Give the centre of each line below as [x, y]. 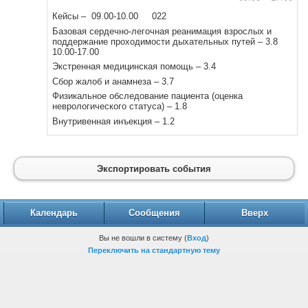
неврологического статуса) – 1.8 [119, 106]
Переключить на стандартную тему [154, 250]
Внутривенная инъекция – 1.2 [113, 121]
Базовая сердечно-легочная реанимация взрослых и [162, 31]
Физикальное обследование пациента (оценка [147, 96]
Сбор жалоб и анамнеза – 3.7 [113, 81]
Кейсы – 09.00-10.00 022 [109, 16]
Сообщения [154, 213]
